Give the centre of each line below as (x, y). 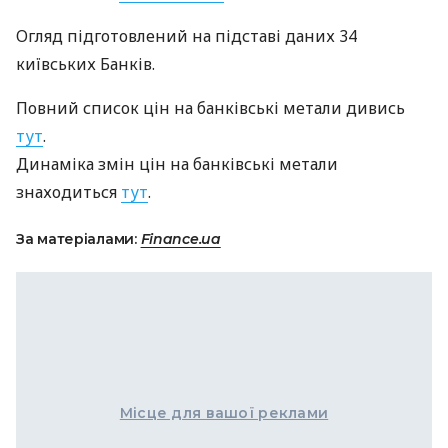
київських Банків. (85, 64)
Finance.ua (180, 239)
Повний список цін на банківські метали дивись (210, 108)
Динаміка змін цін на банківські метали (177, 164)
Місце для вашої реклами (224, 413)
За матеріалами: (78, 239)
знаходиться (68, 192)
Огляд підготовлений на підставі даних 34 (186, 36)
